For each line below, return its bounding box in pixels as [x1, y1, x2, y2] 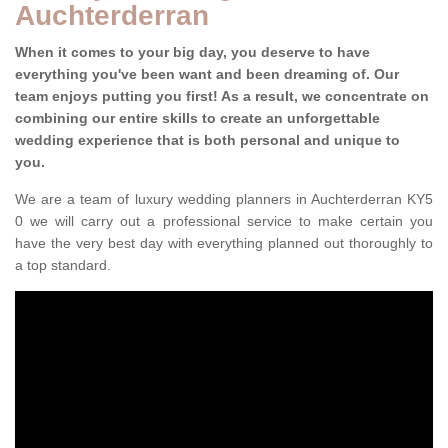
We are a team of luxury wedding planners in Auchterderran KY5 [15, 191, 433, 208]
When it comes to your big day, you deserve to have [15, 44, 370, 61]
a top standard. [15, 257, 111, 274]
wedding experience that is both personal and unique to [15, 132, 400, 149]
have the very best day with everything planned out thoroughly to [15, 235, 433, 252]
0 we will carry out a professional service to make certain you [15, 213, 433, 230]
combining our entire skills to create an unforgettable [15, 110, 380, 127]
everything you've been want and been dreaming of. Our [15, 66, 399, 83]
